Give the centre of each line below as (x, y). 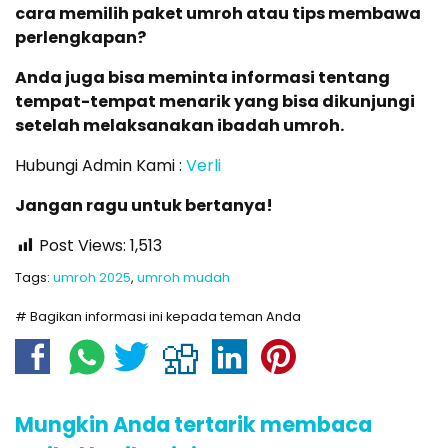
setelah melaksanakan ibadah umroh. (179, 126)
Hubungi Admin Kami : (100, 166)
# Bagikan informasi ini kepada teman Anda (158, 317)
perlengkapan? (80, 38)
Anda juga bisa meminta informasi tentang (202, 78)
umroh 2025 (92, 278)
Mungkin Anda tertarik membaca (193, 425)
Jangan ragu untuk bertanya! (144, 206)
